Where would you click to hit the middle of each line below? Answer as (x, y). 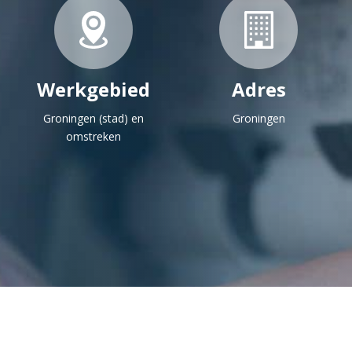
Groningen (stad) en (93, 118)
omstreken (93, 136)
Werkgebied (93, 89)
